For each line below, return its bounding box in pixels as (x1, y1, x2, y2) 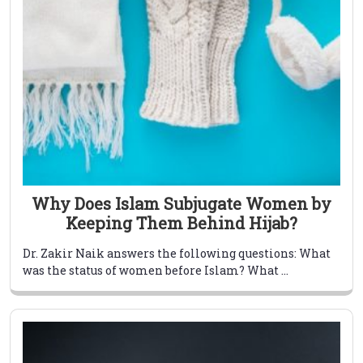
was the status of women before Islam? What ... (23, 263, 288, 279)
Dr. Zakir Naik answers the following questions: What (23, 246, 331, 262)
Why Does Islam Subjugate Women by (32, 193, 331, 215)
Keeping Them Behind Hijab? (66, 212, 297, 234)
